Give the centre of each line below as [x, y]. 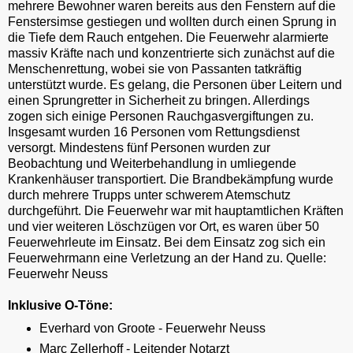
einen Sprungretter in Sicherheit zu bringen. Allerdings [159, 100]
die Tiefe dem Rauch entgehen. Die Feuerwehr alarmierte [168, 37]
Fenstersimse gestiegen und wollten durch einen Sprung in [172, 21]
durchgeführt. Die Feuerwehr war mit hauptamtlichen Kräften [176, 210]
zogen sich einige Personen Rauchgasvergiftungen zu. [161, 116]
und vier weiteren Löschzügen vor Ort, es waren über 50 [163, 226]
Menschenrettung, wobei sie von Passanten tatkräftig [155, 69]
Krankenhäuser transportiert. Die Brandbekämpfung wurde [171, 179]
